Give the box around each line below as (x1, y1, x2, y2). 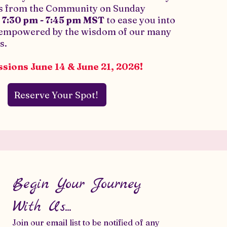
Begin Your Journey (12, 174, 141, 194)
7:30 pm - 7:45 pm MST (2, 14, 107, 26)
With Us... (12, 197, 71, 217)
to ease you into (106, 14, 176, 26)
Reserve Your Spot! (14, 89, 98, 101)
